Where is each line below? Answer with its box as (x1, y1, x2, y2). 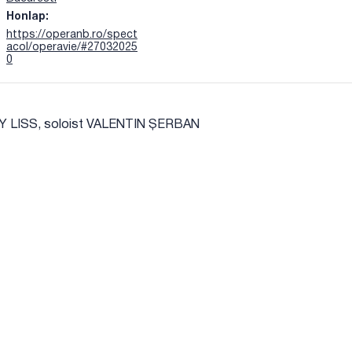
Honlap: (6, 11, 49, 22)
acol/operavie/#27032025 (6, 42, 137, 53)
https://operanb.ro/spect (6, 29, 137, 40)
